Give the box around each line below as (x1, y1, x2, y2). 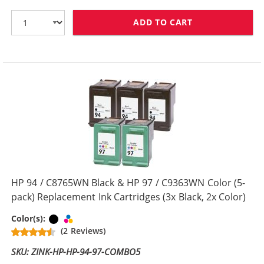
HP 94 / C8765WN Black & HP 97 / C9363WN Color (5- (11, 176, 245, 189)
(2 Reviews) (61, 225, 105, 237)
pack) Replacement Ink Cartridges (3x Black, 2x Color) (11, 190, 246, 203)
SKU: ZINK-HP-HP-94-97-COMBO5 (11, 246, 141, 258)
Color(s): (11, 213, 48, 225)
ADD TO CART (133, 16, 193, 28)
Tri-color (75, 213, 110, 224)
